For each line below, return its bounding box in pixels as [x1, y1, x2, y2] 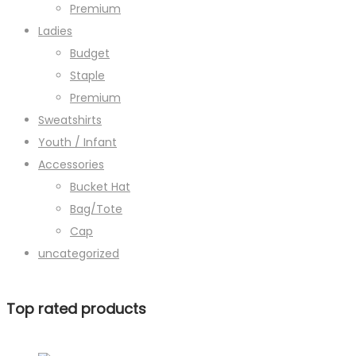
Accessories [38, 157, 104, 173]
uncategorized [38, 246, 119, 262]
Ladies [38, 23, 72, 40]
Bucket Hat [70, 179, 130, 195]
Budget [70, 45, 110, 62]
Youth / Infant [38, 134, 117, 151]
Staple [70, 68, 105, 84]
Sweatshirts [38, 112, 102, 129]
